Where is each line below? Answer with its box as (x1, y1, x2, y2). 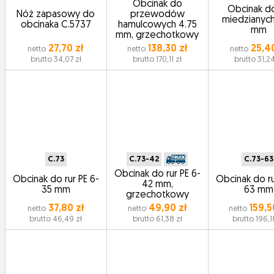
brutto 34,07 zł (30, 56, 81, 64)
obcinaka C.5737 (20, 20, 91, 30)
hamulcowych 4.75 (117, 20, 197, 30)
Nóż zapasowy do (17, 10, 95, 20)
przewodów (130, 10, 185, 20)
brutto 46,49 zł (29, 215, 83, 223)
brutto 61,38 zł (132, 215, 182, 223)
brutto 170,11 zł (133, 56, 182, 64)
